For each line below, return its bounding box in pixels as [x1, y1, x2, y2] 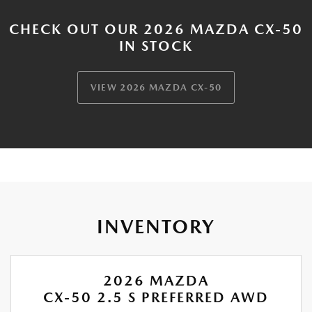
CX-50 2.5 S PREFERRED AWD [43, 289, 269, 306]
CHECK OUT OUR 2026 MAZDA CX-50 [9, 21, 303, 38]
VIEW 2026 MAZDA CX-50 [90, 82, 222, 93]
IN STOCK [119, 38, 193, 55]
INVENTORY [97, 214, 215, 239]
